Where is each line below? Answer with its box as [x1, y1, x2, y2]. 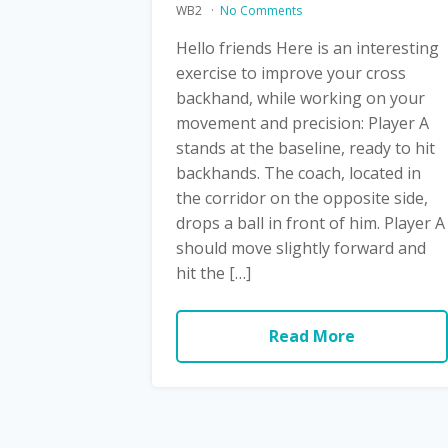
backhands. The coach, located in [176, 161, 421, 184]
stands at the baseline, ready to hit [176, 136, 435, 159]
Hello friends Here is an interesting [176, 36, 439, 59]
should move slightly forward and [176, 236, 426, 259]
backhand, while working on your [176, 86, 425, 109]
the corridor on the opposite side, [176, 186, 428, 209]
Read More [268, 324, 355, 347]
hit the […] [176, 261, 251, 284]
